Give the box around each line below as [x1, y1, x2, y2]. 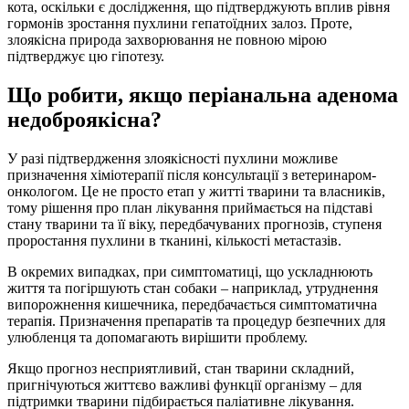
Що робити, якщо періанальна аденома [7, 83, 398, 108]
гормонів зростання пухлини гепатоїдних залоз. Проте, [7, 16, 352, 32]
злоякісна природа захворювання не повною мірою [7, 32, 327, 48]
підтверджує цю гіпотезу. [7, 48, 164, 65]
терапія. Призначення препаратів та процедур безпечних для [7, 313, 385, 330]
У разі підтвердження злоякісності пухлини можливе [7, 151, 338, 167]
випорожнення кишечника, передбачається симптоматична [7, 297, 377, 313]
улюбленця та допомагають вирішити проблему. [7, 330, 308, 346]
